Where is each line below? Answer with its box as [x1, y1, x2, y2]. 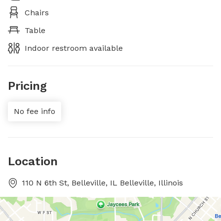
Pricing [8, 79, 47, 93]
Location [8, 154, 58, 168]
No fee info [14, 107, 55, 116]
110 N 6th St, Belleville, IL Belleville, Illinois [22, 178, 183, 187]
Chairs [25, 8, 49, 17]
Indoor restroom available [25, 43, 123, 53]
